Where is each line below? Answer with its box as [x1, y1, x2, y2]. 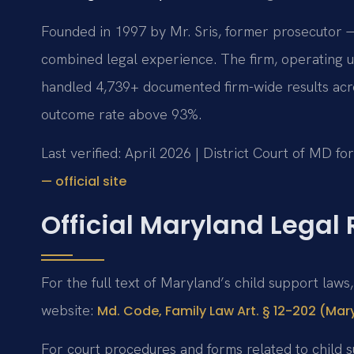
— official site [41, 172, 126, 191]
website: [41, 300, 97, 319]
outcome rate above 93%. [41, 105, 201, 124]
